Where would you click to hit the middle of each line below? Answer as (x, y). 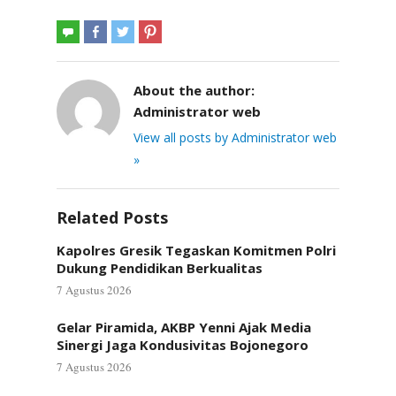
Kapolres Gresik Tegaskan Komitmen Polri (196, 250)
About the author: (194, 90)
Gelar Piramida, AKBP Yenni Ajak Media (184, 327)
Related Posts (112, 217)
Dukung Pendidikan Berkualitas (160, 268)
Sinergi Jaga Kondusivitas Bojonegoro (183, 345)
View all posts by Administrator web (235, 137)
